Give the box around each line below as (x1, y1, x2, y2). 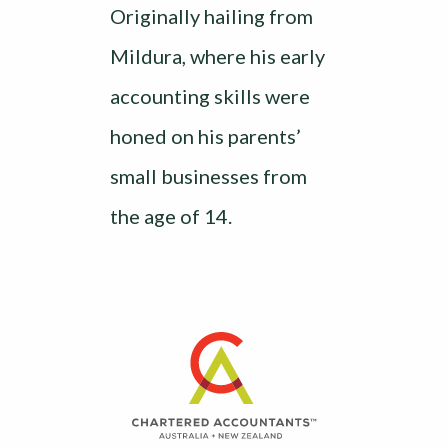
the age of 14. (110, 204, 232, 228)
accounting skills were (110, 84, 310, 108)
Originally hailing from (110, 4, 313, 28)
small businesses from (110, 164, 307, 188)
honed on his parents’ (110, 124, 301, 148)
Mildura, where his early (110, 44, 325, 68)
